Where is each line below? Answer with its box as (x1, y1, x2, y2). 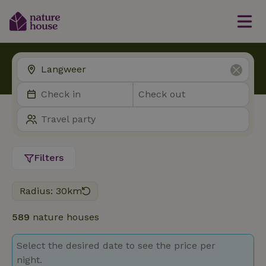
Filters (34, 152, 64, 163)
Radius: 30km (20, 185, 82, 197)
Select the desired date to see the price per (17, 240, 216, 251)
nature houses (30, 211, 99, 223)
